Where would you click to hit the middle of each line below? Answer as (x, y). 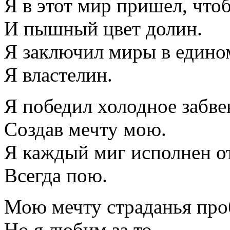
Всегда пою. (56, 175)
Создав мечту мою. (85, 129)
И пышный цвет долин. (103, 28)
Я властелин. (58, 74)
